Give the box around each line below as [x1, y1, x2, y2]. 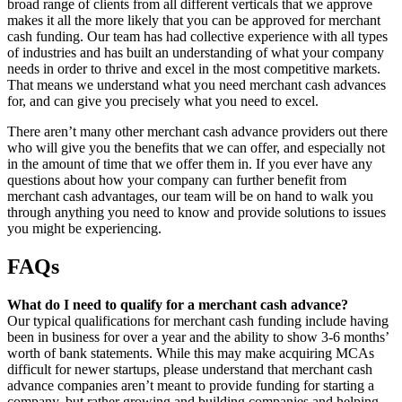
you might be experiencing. [7, 221, 162, 237]
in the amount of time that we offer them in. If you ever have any [7, 156, 372, 172]
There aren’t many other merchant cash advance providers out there [7, 124, 388, 140]
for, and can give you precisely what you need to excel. [7, 93, 319, 109]
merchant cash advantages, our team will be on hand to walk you [7, 188, 373, 205]
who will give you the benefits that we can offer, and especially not [7, 140, 385, 156]
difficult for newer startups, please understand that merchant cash [7, 361, 372, 377]
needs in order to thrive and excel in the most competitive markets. [7, 61, 380, 77]
